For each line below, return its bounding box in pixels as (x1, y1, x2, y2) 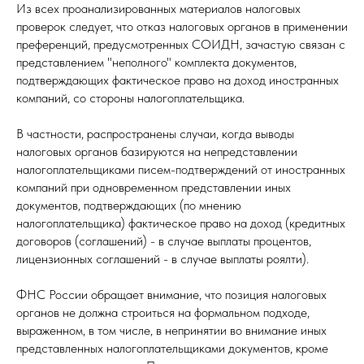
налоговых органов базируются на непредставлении (16, 144, 297, 159)
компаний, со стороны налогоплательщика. (16, 90, 245, 106)
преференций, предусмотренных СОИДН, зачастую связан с (16, 37, 345, 52)
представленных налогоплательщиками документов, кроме (16, 340, 328, 356)
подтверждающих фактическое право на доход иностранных (16, 72, 339, 88)
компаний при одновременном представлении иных (16, 180, 291, 195)
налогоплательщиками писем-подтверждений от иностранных (16, 162, 345, 177)
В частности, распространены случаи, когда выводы (16, 126, 294, 141)
